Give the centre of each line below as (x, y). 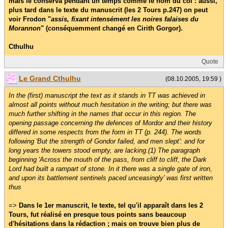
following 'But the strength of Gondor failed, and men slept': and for (107, 141)
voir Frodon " (30, 19)
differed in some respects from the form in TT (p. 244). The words (105, 132)
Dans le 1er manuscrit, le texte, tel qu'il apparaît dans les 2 (111, 206)
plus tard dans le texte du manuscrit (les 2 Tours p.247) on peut (108, 10)
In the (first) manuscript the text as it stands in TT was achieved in (107, 96)
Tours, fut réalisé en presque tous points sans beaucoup (97, 215)
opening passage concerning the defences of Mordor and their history (110, 123)
